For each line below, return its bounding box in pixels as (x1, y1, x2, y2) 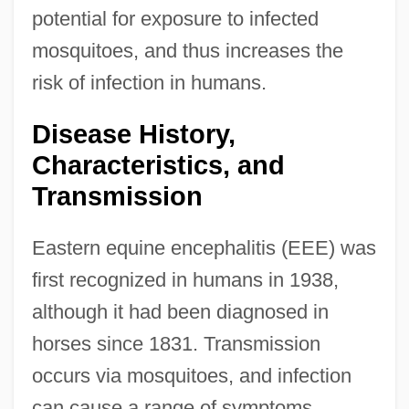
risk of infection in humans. (31, 70, 267, 94)
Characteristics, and (31, 150, 285, 180)
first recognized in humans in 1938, (31, 267, 339, 291)
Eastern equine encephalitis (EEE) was (31, 236, 376, 259)
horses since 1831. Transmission (31, 331, 320, 355)
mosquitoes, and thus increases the (31, 38, 343, 62)
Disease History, (31, 119, 236, 149)
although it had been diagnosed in (31, 299, 329, 323)
